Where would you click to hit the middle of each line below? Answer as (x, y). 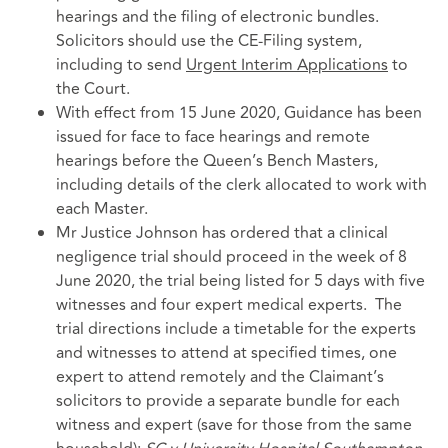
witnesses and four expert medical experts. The (229, 305)
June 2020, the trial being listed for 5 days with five (240, 281)
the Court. (93, 89)
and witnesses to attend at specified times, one (226, 353)
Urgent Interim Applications (287, 65)
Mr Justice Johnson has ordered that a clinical (222, 233)
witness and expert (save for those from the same (234, 425)
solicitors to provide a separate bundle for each (228, 401)
